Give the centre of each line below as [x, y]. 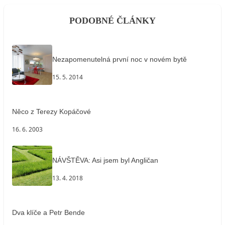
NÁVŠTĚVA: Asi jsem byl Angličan [105, 160]
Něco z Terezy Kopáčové [51, 111]
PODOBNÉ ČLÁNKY [113, 20]
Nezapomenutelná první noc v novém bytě [120, 59]
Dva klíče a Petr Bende [48, 212]
